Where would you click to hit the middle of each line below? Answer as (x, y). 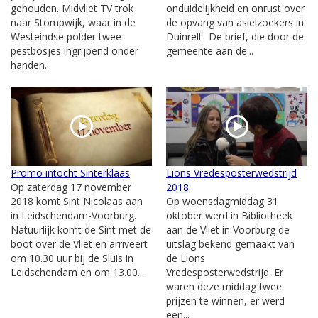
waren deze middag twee (224, 286)
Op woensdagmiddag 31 (222, 201)
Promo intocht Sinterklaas (70, 172)
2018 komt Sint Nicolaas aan (77, 201)
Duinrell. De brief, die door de (235, 36)
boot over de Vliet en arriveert (79, 243)
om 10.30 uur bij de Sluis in (72, 258)
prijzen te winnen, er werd (225, 300)
